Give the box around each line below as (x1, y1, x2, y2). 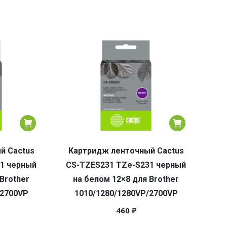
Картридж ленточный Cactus (68, 146, 184, 156)
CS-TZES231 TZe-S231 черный (66, 160, 186, 170)
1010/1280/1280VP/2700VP (74, 188, 178, 198)
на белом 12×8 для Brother (73, 174, 179, 184)
